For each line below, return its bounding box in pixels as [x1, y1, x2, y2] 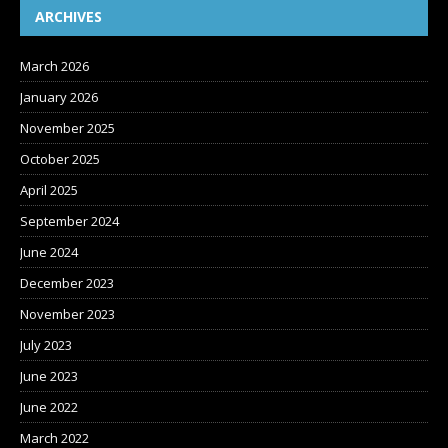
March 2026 [20, 56, 89, 75]
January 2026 [20, 87, 98, 106]
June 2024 [20, 242, 78, 261]
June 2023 [20, 366, 78, 385]
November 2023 [20, 304, 115, 323]
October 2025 [20, 149, 100, 168]
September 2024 [20, 211, 119, 230]
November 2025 [20, 118, 115, 137]
